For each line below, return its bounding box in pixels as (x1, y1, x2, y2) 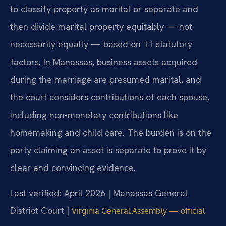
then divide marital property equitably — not (10, 21, 192, 33)
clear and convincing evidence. (10, 162, 136, 174)
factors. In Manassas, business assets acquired (10, 56, 197, 68)
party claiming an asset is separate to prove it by (10, 144, 206, 156)
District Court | (10, 204, 72, 216)
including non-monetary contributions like (10, 109, 178, 121)
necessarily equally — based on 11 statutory (10, 38, 192, 50)
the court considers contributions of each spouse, (10, 91, 209, 103)
